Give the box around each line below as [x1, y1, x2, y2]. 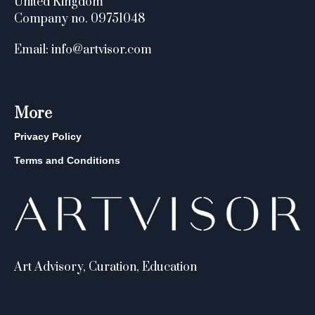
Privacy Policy [14, 131, 82, 142]
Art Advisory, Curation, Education [14, 259, 198, 276]
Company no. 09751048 [14, 11, 146, 27]
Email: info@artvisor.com [14, 42, 153, 58]
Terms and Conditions [14, 155, 121, 166]
